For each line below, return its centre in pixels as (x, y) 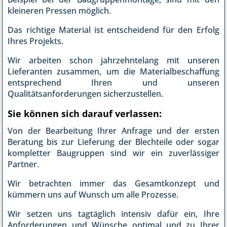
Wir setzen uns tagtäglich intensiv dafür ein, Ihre (113, 214)
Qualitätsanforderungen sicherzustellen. (86, 94)
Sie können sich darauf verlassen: (85, 114)
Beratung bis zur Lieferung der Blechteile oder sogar (113, 142)
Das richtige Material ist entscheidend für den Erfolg (113, 30)
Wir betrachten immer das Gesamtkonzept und (113, 184)
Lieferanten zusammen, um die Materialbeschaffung (113, 72)
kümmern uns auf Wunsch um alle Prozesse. (93, 195)
